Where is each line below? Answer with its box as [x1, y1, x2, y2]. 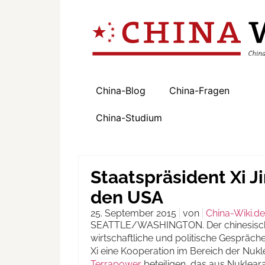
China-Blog [96, 85, 146, 97]
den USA [91, 187, 163, 208]
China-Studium [96, 112, 162, 124]
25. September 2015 [91, 208, 176, 219]
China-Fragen [169, 85, 230, 97]
